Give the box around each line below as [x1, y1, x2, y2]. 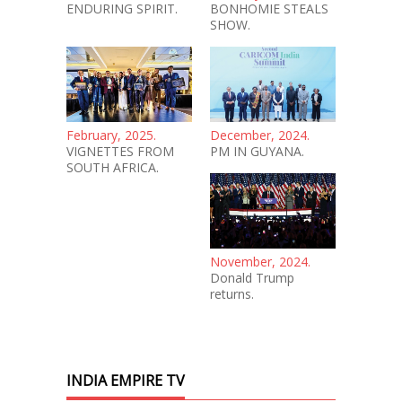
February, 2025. [66, 126, 156, 144]
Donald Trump [210, 268, 294, 286]
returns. [210, 284, 254, 302]
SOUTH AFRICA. [66, 158, 159, 176]
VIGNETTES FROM [66, 142, 174, 160]
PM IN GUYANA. [210, 142, 304, 160]
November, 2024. [210, 252, 310, 270]
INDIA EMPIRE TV [66, 370, 185, 390]
